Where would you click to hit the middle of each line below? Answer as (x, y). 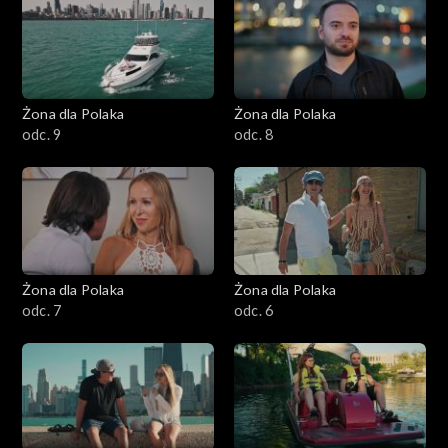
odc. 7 (42, 310)
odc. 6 (254, 310)
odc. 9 (42, 134)
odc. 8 (254, 134)
